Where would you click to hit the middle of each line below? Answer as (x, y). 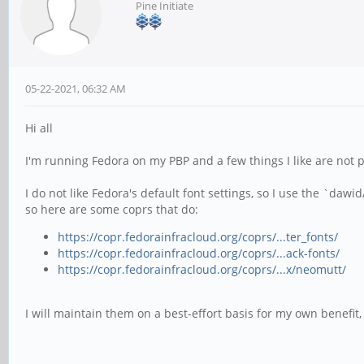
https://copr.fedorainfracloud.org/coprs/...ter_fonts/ (198, 237)
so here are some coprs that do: (112, 209)
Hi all (39, 128)
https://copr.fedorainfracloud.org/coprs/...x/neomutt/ (202, 269)
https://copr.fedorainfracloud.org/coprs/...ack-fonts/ (199, 253)
